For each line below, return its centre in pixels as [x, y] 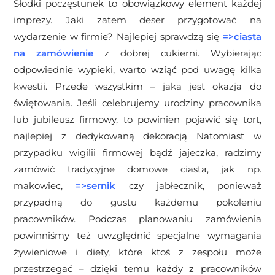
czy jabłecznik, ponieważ [188, 186]
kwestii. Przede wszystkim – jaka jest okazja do [137, 87]
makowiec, [45, 186]
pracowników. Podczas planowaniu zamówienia [137, 219]
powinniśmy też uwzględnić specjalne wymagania [137, 236]
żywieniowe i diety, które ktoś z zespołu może [137, 252]
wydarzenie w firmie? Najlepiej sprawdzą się [118, 37]
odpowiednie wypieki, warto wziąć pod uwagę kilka [137, 70]
